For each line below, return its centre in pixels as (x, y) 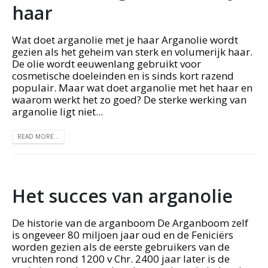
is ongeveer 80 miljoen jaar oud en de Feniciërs (123, 234)
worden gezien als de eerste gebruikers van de (121, 246)
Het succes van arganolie (122, 195)
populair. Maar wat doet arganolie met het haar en (132, 88)
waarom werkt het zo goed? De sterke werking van (129, 100)
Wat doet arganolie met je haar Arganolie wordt (125, 40)
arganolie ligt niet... (57, 112)
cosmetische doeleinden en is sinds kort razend (123, 76)
